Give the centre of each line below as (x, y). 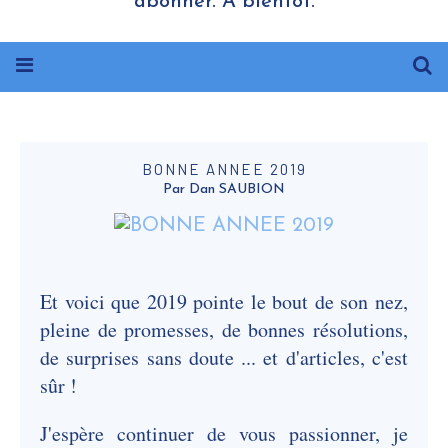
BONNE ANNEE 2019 (224, 169)
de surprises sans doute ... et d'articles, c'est (224, 357)
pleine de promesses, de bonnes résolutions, (224, 329)
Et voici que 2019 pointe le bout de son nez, (224, 301)
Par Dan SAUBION (224, 189)
